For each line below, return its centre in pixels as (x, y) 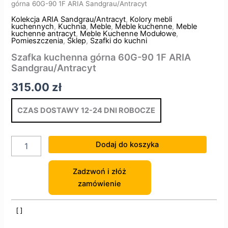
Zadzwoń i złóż (100, 172)
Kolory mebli (151, 20)
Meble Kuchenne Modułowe (128, 34)
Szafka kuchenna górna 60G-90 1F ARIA (101, 57)
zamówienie (100, 184)
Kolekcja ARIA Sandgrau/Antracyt (69, 20)
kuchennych (33, 27)
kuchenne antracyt (44, 34)
